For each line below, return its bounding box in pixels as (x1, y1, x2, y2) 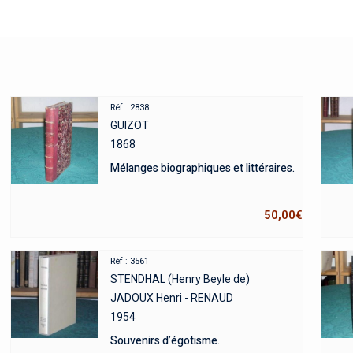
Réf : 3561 (110, 256, 149, 267)
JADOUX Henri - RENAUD (110, 292, 233, 305)
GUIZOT (110, 119, 149, 132)
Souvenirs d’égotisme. (110, 333, 220, 350)
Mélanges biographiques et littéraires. (110, 160, 295, 177)
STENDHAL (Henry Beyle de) (110, 273, 250, 286)
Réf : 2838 (110, 102, 149, 113)
